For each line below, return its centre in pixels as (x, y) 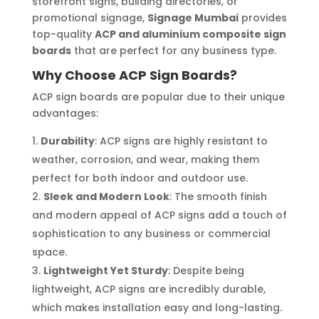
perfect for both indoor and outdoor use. (140, 178)
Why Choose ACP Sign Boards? (134, 75)
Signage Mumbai (193, 18)
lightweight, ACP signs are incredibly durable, (148, 289)
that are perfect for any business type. (173, 51)
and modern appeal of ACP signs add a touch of (159, 215)
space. (49, 252)
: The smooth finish (218, 197)
